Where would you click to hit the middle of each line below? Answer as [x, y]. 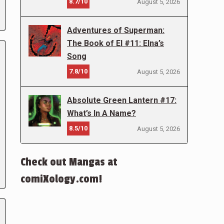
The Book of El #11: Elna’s [115, 43]
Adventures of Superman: [116, 30]
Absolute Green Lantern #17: [122, 100]
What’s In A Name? [101, 113]
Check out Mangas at [69, 162]
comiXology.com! [61, 179]
